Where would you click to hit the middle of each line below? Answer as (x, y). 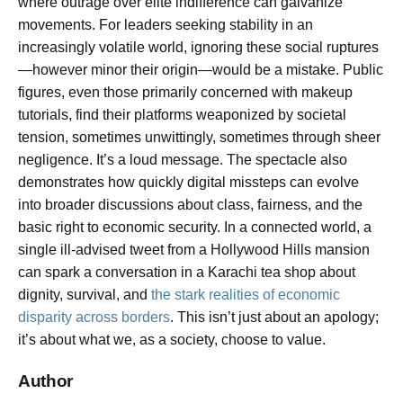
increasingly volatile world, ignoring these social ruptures (198, 47)
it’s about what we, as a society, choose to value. (172, 339)
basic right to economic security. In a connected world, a (195, 227)
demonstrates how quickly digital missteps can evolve (188, 182)
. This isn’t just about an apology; (274, 317)
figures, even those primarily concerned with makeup (185, 92)
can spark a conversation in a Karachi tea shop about (187, 272)
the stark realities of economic (246, 294)
